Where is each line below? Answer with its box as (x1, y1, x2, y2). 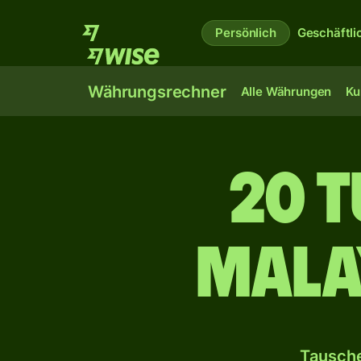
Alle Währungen (240, 84, 332, 99)
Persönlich (215, 25, 276, 40)
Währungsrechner (88, 82, 226, 102)
